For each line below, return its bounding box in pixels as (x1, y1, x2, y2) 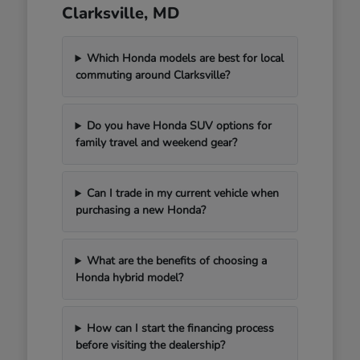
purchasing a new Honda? (75, 202, 206, 219)
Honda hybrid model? (75, 270, 183, 286)
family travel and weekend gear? (75, 135, 237, 151)
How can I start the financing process (87, 321, 275, 337)
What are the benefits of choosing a (87, 253, 268, 269)
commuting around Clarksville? (75, 67, 230, 84)
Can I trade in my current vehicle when (87, 186, 280, 202)
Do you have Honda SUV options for (87, 118, 272, 134)
